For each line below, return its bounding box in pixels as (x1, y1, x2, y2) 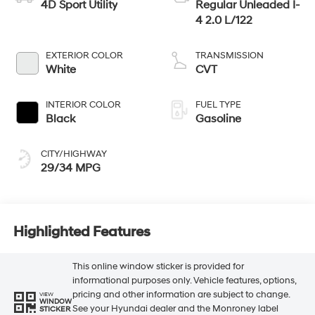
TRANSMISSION (195, 49, 264, 61)
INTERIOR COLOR (45, 98, 121, 110)
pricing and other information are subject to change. (72, 289, 290, 301)
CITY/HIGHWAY (40, 148, 107, 160)
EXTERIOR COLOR (45, 49, 123, 61)
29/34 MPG (40, 160, 101, 175)
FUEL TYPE (195, 98, 241, 110)
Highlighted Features (13, 224, 150, 241)
